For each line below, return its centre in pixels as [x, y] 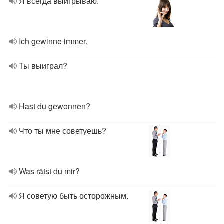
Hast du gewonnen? [55, 106]
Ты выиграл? [43, 66]
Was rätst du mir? [49, 171]
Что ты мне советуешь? [63, 131]
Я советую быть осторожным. [74, 196]
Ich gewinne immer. [53, 41]
